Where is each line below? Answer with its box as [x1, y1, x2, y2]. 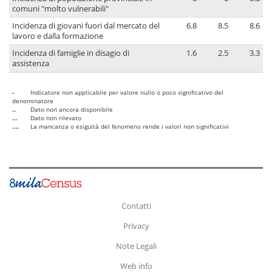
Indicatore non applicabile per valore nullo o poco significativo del [30, 88, 223, 97]
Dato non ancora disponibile [30, 105, 113, 114]
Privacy [123, 220, 149, 232]
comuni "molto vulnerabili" [12, 4, 109, 14]
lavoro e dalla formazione [12, 31, 103, 41]
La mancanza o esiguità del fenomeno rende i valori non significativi [30, 122, 229, 131]
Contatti [121, 200, 151, 212]
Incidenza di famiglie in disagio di [12, 48, 129, 58]
